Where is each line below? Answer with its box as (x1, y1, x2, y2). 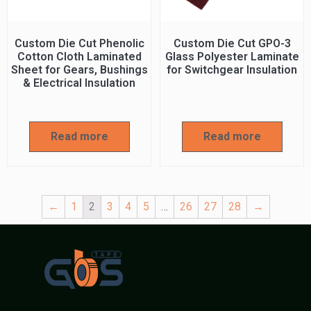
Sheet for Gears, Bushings (10, 62, 148, 76)
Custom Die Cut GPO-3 (173, 36, 291, 50)
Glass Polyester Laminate (165, 49, 299, 63)
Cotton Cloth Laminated (17, 49, 142, 63)
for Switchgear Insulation (167, 62, 297, 76)
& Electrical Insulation (23, 76, 135, 90)
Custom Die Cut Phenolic (14, 36, 144, 50)
